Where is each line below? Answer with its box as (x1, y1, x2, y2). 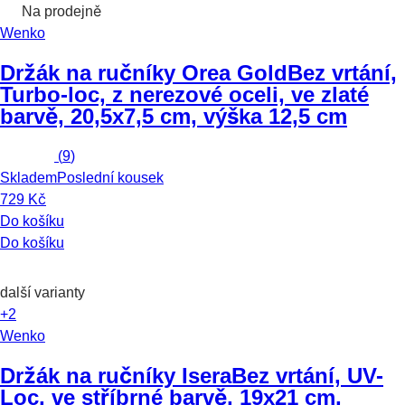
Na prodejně (22, 4, 101, 20)
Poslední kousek (57, 170, 164, 185)
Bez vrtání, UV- (231, 363, 383, 388)
